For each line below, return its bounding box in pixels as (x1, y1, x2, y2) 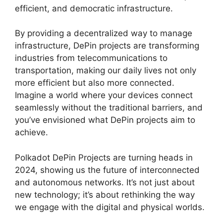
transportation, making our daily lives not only (15, 65, 196, 76)
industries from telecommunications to (15, 53, 167, 63)
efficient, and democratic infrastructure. (15, 3, 173, 13)
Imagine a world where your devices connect (15, 90, 193, 101)
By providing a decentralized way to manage (15, 28, 192, 39)
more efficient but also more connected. (15, 78, 174, 88)
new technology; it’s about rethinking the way (15, 189, 195, 200)
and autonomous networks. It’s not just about (15, 177, 195, 187)
